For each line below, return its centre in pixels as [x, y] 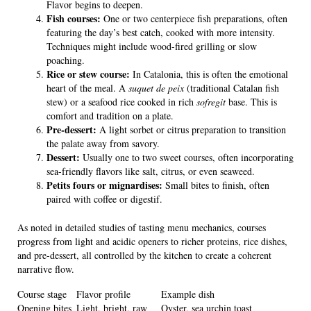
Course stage [42, 294]
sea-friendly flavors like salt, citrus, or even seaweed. [151, 171]
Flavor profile [103, 294]
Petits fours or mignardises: [104, 185]
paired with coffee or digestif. [104, 199]
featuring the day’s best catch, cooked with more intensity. [161, 33]
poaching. [66, 60]
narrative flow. [46, 269]
